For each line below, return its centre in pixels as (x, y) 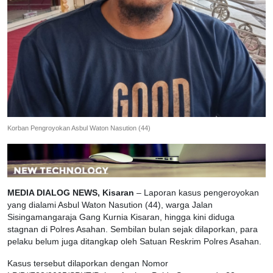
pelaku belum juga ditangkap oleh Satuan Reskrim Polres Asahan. (134, 242)
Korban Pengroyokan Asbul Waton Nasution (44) (79, 128)
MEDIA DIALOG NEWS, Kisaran (71, 193)
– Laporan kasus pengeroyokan (197, 193)
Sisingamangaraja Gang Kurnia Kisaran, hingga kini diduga (121, 218)
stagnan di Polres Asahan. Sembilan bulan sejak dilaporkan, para (133, 230)
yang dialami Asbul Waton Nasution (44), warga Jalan (110, 205)
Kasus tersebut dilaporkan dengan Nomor (88, 264)
